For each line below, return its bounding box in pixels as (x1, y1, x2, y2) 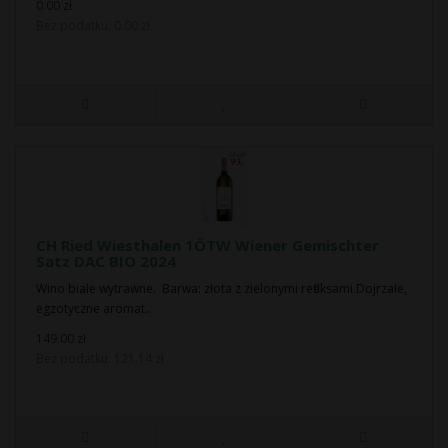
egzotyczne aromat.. (36, 300, 151, 317)
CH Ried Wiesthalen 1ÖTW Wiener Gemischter (36, 235, 379, 255)
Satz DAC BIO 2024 (36, 251, 176, 271)
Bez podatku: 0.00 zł (36, 17, 150, 34)
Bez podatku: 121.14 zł (36, 350, 164, 367)
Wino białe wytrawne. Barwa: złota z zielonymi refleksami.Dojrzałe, (36, 280, 407, 297)
